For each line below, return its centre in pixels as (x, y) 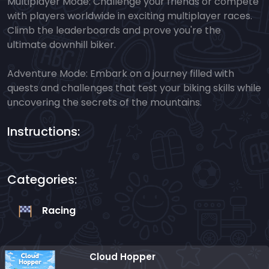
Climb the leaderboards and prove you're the (114, 31)
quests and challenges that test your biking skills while (134, 88)
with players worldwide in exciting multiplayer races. (130, 16)
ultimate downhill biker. (62, 45)
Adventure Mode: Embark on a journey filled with (121, 74)
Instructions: (44, 132)
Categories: (42, 180)
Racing (59, 211)
